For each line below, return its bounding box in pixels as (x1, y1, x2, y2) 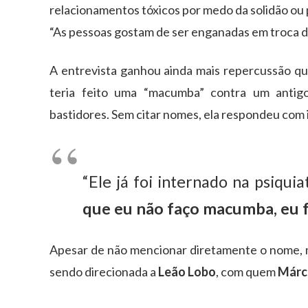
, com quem (216, 263, 278, 279)
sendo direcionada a (49, 263, 158, 279)
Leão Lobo (158, 263, 216, 279)
